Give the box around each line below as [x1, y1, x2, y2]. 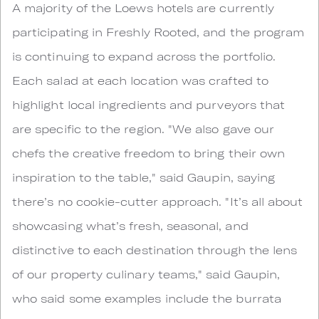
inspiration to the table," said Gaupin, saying [12, 170, 276, 184]
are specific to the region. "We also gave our [12, 122, 275, 135]
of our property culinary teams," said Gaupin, [12, 267, 281, 281]
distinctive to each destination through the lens [12, 243, 298, 256]
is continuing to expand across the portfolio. [12, 49, 276, 63]
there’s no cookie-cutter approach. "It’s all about [12, 194, 303, 208]
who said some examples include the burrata [12, 291, 281, 305]
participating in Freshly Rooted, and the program [12, 25, 305, 38]
